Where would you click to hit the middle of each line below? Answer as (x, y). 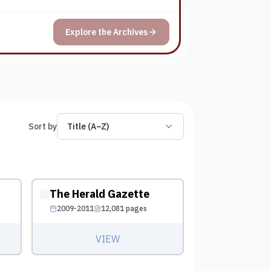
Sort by (42, 126)
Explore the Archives (106, 32)
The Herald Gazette (99, 194)
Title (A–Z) (88, 126)
